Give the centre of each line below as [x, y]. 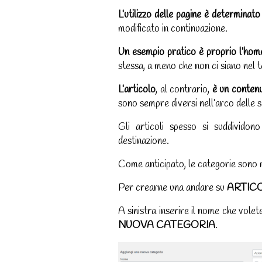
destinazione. [144, 142]
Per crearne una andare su [173, 188]
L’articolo [137, 90]
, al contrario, [184, 90]
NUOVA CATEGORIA [167, 226]
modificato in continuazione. [173, 29]
